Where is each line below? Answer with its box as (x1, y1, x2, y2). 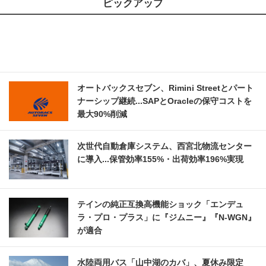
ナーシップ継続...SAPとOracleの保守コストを (77, 96, 252, 106)
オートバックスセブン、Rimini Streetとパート (77, 83, 254, 93)
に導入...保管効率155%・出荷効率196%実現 (77, 154, 243, 164)
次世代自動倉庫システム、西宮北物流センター (77, 141, 252, 151)
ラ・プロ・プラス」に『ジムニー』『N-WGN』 (77, 213, 256, 223)
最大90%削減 (77, 109, 127, 119)
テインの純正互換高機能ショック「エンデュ (77, 199, 243, 210)
